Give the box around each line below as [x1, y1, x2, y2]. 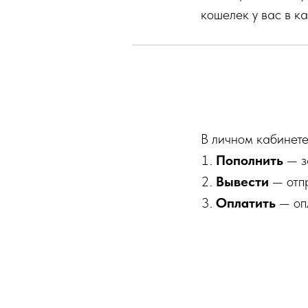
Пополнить [216, 152, 283, 168]
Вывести [216, 173, 269, 190]
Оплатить [216, 195, 276, 211]
